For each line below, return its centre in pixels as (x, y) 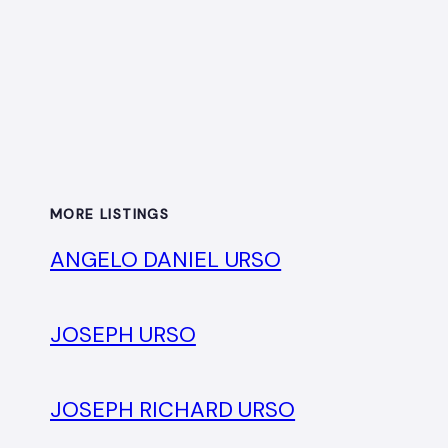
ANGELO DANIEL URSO (166, 259)
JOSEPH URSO (123, 334)
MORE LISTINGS (110, 214)
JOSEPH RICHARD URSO (173, 409)
